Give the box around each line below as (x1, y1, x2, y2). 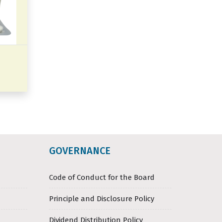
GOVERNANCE (49, 145, 111, 157)
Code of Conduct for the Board (49, 173, 155, 182)
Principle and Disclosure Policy (49, 194, 154, 203)
